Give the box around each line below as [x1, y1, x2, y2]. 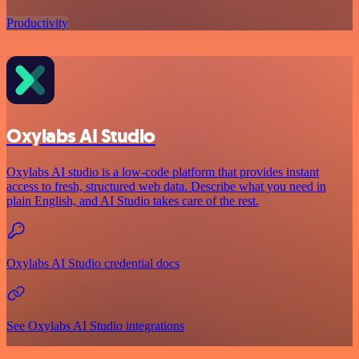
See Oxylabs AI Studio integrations [6, 319, 184, 333]
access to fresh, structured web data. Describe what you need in [6, 179, 326, 194]
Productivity [6, 16, 68, 30]
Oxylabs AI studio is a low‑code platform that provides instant [6, 165, 319, 179]
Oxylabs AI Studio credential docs [6, 256, 179, 271]
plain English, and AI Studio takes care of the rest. [6, 194, 259, 208]
